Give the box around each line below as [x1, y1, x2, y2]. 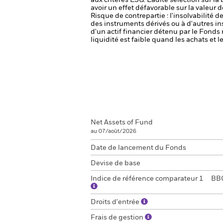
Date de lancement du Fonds [91, 144, 186, 151]
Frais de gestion [91, 214, 145, 221]
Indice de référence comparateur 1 [91, 175, 204, 182]
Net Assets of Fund [91, 119, 153, 126]
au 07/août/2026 [91, 128, 136, 134]
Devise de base [91, 160, 140, 167]
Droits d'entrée [91, 199, 141, 206]
